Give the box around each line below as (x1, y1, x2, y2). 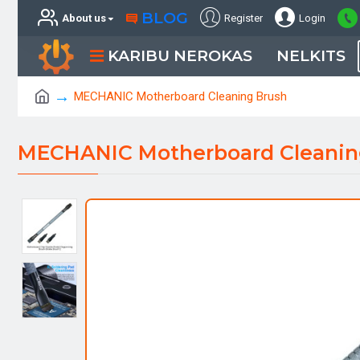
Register (224, 12, 263, 24)
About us (62, 12, 106, 24)
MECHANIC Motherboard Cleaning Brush (74, 89, 287, 104)
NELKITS (276, 47, 346, 65)
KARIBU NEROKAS (108, 47, 253, 65)
